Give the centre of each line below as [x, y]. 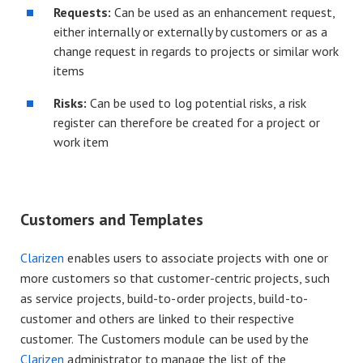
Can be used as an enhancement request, [224, 12]
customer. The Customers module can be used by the [165, 338]
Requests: [84, 12]
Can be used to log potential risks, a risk [198, 102]
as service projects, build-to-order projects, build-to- [164, 298]
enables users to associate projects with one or [196, 257]
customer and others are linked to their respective [158, 318]
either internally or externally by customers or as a [190, 31]
